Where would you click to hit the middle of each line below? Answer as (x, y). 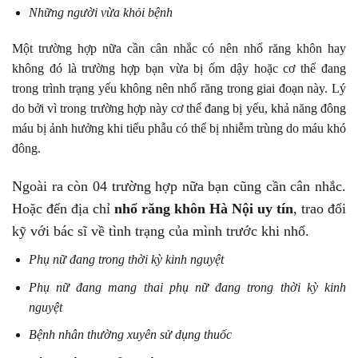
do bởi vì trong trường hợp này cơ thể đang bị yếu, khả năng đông (179, 109)
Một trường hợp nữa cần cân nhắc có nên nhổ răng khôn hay (179, 49)
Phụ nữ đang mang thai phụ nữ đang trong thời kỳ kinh (187, 287)
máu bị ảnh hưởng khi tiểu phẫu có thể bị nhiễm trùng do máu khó (179, 129)
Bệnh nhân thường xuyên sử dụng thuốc (130, 335)
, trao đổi (320, 209)
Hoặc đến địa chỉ (63, 209)
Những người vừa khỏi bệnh (102, 12)
